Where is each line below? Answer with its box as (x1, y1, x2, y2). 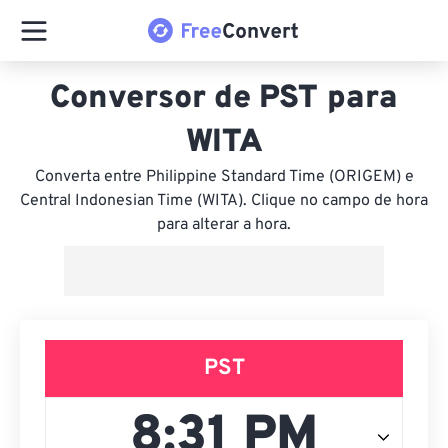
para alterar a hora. (157, 215, 291, 235)
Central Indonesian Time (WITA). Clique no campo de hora (20, 191, 428, 211)
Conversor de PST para (50, 79, 398, 119)
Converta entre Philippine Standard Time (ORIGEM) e (34, 167, 414, 187)
